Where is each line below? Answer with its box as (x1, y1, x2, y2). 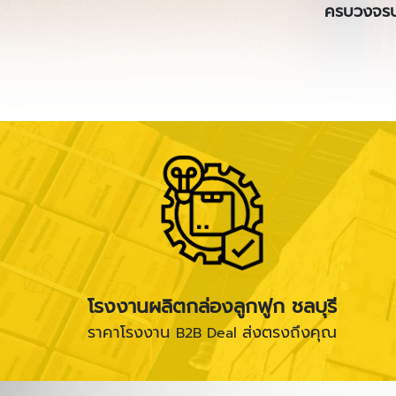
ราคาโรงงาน (87, 319, 176, 345)
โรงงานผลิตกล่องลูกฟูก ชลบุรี (87, 291, 337, 321)
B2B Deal (175, 322, 242, 344)
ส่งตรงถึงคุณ (241, 319, 337, 345)
